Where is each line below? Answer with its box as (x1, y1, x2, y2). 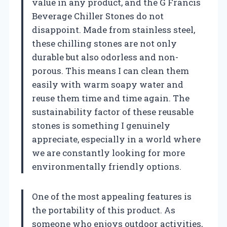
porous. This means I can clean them (32, 64, 189, 77)
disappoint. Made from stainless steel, (32, 23, 195, 35)
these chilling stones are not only (32, 37, 177, 49)
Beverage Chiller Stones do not (32, 10, 164, 22)
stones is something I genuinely (32, 119, 170, 131)
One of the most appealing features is (32, 190, 192, 202)
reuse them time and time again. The (32, 92, 190, 104)
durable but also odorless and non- (32, 51, 178, 63)
